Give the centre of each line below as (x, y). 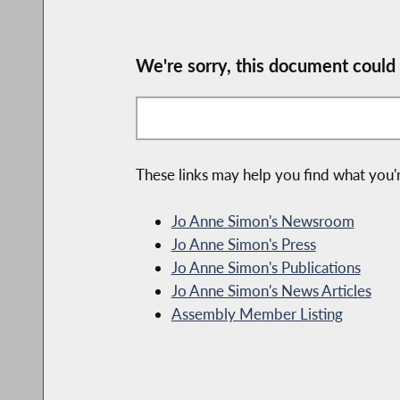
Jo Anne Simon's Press (243, 245)
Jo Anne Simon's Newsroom (262, 221)
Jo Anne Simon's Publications (266, 268)
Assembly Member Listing (257, 314)
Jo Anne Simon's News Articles (271, 291)
